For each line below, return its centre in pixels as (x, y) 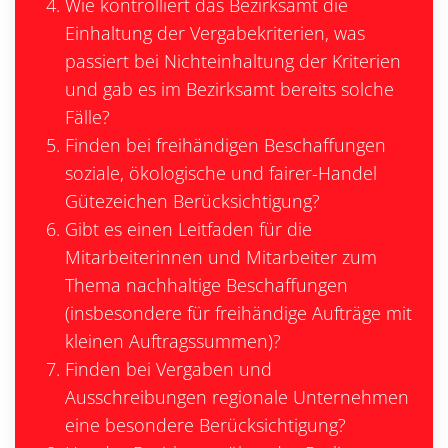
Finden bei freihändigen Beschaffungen (225, 145)
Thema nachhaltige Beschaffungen (206, 285)
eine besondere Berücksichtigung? (205, 425)
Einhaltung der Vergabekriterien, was (215, 33)
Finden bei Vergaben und (168, 369)
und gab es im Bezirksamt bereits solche (229, 89)
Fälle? (87, 117)
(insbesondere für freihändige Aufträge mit (238, 313)
